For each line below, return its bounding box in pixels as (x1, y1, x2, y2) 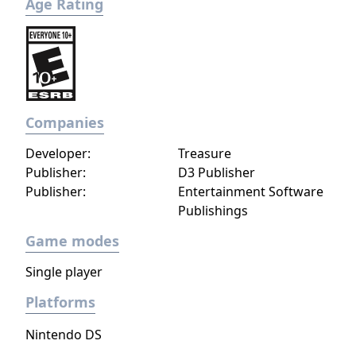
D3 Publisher (178, 164, 255, 181)
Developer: (25, 145, 91, 162)
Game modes (25, 231, 119, 250)
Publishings (178, 202, 248, 219)
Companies (25, 113, 104, 132)
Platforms (25, 292, 95, 311)
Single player (25, 263, 103, 281)
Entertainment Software (178, 183, 323, 200)
